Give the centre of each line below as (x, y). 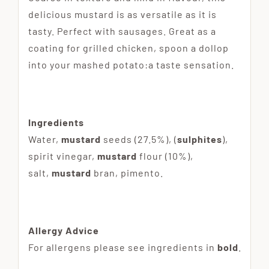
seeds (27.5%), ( (140, 139)
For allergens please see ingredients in (121, 247)
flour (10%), (166, 156)
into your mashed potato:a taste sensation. (131, 64)
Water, (43, 139)
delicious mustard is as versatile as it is (122, 14)
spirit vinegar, (61, 156)
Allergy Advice (63, 230)
